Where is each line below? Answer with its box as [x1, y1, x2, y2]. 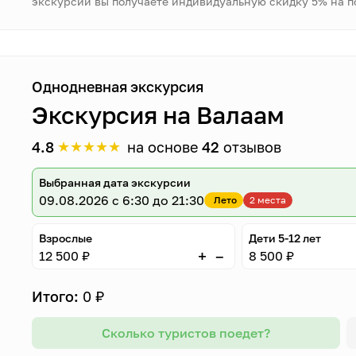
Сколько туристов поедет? [101, 325, 270, 341]
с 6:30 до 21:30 [112, 192, 205, 208]
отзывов [219, 138, 282, 156]
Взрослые [39, 231, 93, 245]
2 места [250, 194, 287, 206]
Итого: [32, 288, 79, 305]
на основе [127, 138, 203, 156]
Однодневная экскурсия [32, 78, 204, 95]
